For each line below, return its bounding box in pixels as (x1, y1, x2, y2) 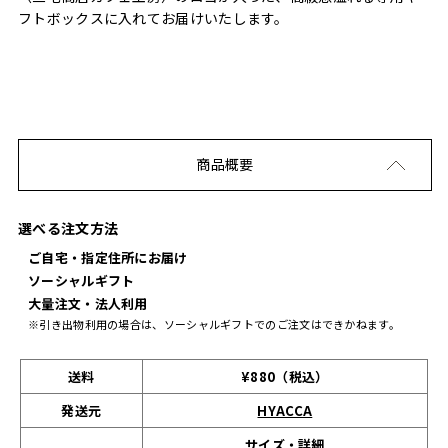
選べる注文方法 (18, 218, 119, 239)
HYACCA (257, 401, 313, 421)
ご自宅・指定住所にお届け (28, 248, 188, 268)
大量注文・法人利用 (28, 294, 148, 314)
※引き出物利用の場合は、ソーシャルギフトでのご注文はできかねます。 (28, 316, 400, 333)
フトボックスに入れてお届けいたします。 (18, 8, 289, 29)
